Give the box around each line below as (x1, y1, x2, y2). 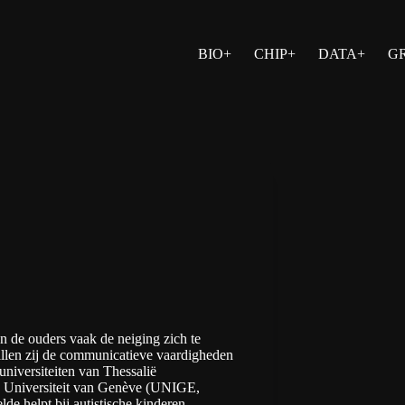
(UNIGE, (146, 380, 200, 395)
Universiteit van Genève (4, 380, 146, 395)
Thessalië (103, 363, 156, 379)
